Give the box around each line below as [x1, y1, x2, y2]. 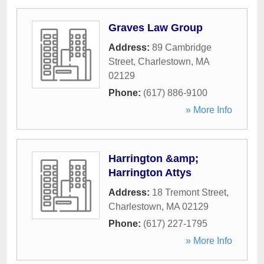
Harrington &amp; [108, 153, 199, 164]
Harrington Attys [108, 167, 192, 179]
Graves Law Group [108, 22, 203, 34]
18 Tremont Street [152, 187, 226, 197]
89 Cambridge [152, 42, 212, 52]
